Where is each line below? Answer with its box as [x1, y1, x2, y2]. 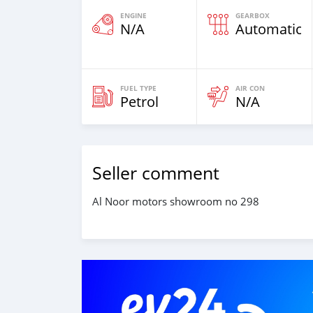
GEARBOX [235, 10, 270, 20]
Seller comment [92, 161, 219, 184]
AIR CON [235, 83, 265, 93]
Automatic [235, 20, 303, 38]
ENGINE [120, 10, 147, 20]
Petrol [120, 92, 159, 111]
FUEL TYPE [120, 83, 156, 93]
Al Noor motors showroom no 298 [92, 194, 259, 208]
